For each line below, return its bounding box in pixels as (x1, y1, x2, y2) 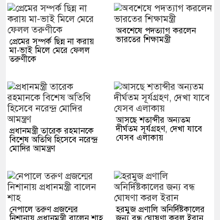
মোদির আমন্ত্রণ (9, 143, 55, 154)
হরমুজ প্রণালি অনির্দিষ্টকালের (116, 204, 205, 215)
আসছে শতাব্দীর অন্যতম (116, 115, 191, 125)
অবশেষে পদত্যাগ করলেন (116, 26, 196, 36)
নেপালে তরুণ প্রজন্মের (9, 204, 78, 215)
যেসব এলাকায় (116, 133, 164, 143)
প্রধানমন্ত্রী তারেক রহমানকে (9, 126, 94, 136)
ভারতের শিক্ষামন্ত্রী (116, 34, 171, 45)
